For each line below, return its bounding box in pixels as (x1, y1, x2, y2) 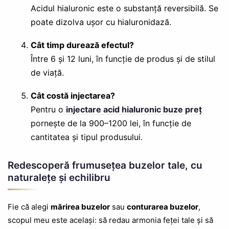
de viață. (30, 67, 64, 78)
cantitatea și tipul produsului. (30, 132, 143, 143)
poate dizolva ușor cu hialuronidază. (30, 17, 171, 28)
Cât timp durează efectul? (30, 40, 134, 51)
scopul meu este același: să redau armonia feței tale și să (8, 215, 213, 225)
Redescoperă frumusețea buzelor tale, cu (8, 159, 202, 172)
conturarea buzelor (127, 202, 198, 212)
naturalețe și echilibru (8, 172, 110, 184)
